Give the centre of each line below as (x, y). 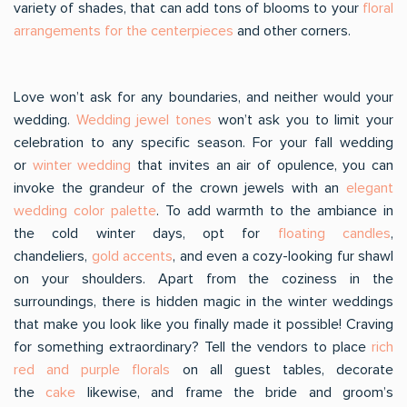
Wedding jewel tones (144, 120)
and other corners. (292, 31)
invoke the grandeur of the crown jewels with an (180, 188)
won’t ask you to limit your (303, 120)
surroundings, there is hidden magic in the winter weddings (203, 302)
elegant (370, 188)
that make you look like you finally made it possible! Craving (203, 324)
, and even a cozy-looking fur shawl (283, 256)
